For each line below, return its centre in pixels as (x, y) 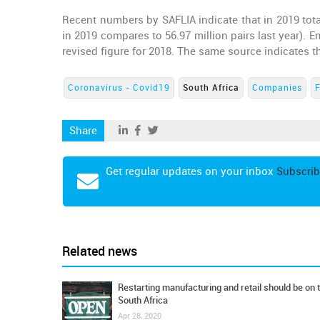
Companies (277, 88)
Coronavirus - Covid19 (119, 88)
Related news (100, 251)
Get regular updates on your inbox (191, 171)
